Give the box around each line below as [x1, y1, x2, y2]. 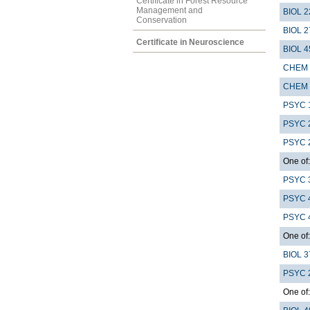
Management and [136, 5, 203, 15]
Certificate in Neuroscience [136, 37, 244, 47]
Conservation [136, 15, 187, 25]
